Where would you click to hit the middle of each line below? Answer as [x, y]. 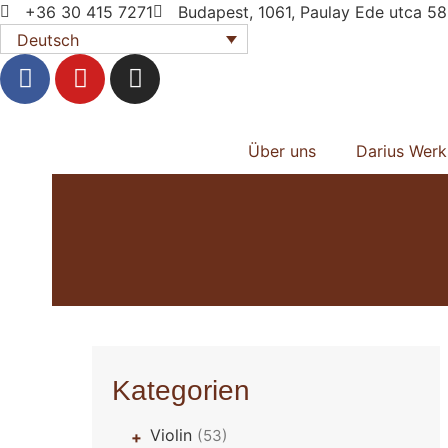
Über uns [281, 150]
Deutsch [48, 39]
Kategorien [181, 391]
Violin [174, 435]
